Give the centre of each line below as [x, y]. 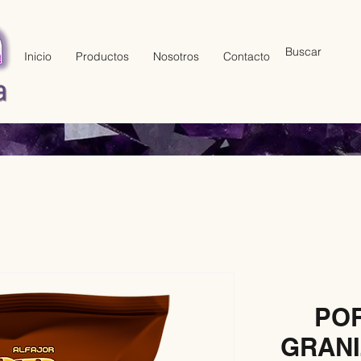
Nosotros [176, 56]
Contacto [247, 56]
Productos [102, 56]
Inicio [38, 56]
